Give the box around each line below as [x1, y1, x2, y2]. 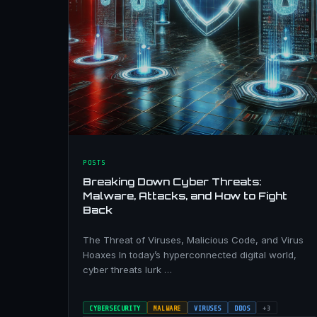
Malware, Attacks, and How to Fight [83, 188, 287, 202]
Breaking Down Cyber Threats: [83, 174, 262, 188]
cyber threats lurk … [83, 263, 172, 275]
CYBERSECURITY [89, 304, 141, 312]
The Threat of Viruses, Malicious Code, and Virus [83, 234, 304, 246]
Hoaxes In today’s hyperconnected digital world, [83, 248, 296, 260]
